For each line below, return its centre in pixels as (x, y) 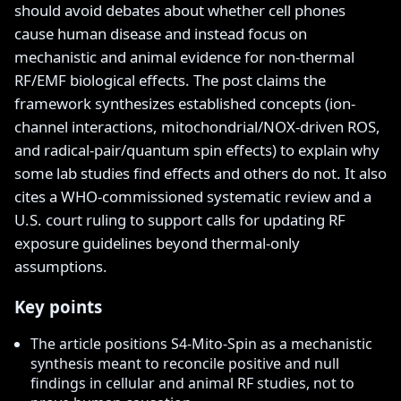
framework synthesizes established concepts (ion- (185, 103)
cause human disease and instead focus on (161, 33)
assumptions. (61, 266)
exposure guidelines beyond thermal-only (157, 243)
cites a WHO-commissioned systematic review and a (193, 196)
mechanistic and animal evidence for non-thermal (184, 56)
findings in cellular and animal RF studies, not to (192, 384)
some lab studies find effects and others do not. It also (200, 173)
